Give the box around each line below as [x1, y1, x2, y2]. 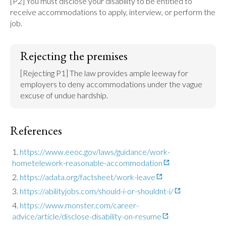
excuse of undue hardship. [20, 90, 108, 100]
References [10, 123, 62, 138]
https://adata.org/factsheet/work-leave [20, 172, 155, 182]
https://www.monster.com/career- [20, 200, 139, 210]
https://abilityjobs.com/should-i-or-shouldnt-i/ [20, 186, 174, 196]
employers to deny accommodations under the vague [20, 79, 202, 89]
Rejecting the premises [20, 48, 128, 64]
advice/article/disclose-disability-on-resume [12, 211, 161, 221]
